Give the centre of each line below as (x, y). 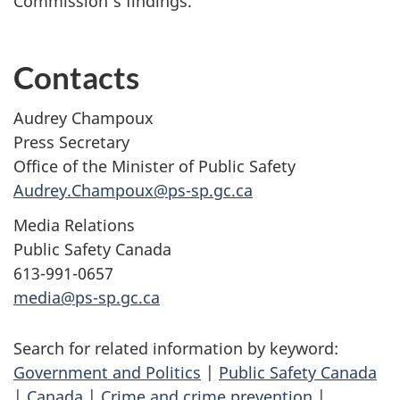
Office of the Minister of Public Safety (154, 167)
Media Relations (74, 225)
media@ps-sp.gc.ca (87, 297)
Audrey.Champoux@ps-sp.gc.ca (133, 191)
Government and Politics (107, 372)
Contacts (76, 76)
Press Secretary (71, 142)
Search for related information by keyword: (176, 348)
